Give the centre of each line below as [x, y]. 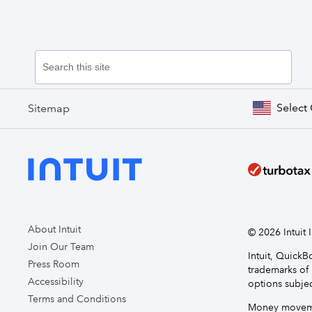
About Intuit [54, 229]
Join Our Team [61, 246]
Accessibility [56, 281]
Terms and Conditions [77, 298]
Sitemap [49, 108]
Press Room [54, 264]
